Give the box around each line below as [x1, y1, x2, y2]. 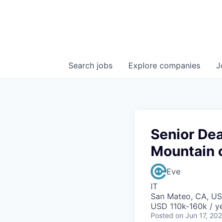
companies [160, 60, 200, 70]
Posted [151, 211, 173, 220]
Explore [128, 60, 160, 70]
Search [68, 60, 97, 70]
